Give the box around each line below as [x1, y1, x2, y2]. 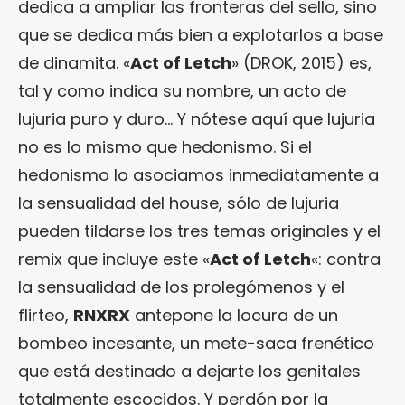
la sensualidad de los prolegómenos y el [18, 275, 344, 298]
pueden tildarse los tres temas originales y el [18, 219, 381, 242]
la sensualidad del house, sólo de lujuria [18, 191, 339, 214]
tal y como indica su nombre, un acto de [18, 79, 346, 102]
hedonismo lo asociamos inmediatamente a [18, 163, 379, 186]
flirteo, [18, 303, 73, 326]
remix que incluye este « [18, 247, 210, 270]
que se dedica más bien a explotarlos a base [18, 23, 383, 46]
